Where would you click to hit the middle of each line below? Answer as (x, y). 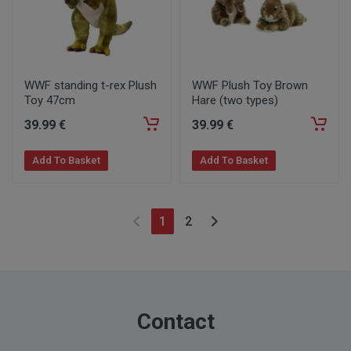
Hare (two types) (235, 100)
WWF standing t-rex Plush (90, 85)
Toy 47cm (50, 100)
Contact (175, 322)
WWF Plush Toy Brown (250, 85)
